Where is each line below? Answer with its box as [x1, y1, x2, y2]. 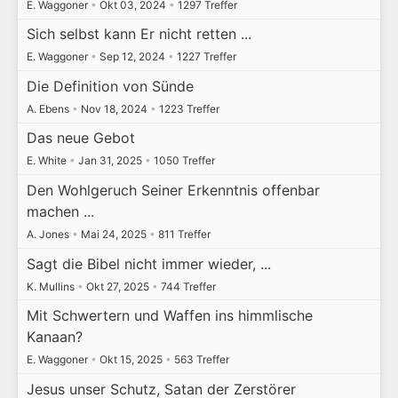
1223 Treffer [155, 101, 219, 115]
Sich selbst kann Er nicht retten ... [26, 25, 251, 44]
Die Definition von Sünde [26, 76, 194, 95]
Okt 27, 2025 [83, 279, 152, 293]
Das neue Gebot [26, 129, 135, 147]
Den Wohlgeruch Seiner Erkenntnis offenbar [26, 181, 320, 200]
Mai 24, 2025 [77, 227, 149, 242]
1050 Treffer [150, 154, 215, 168]
